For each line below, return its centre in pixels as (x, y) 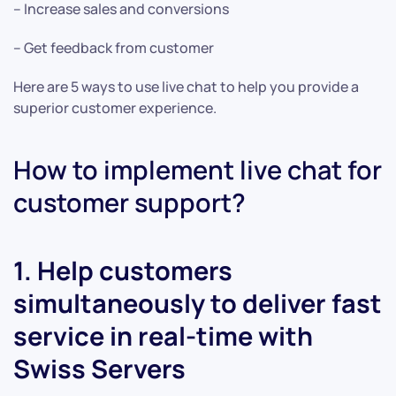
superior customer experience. (115, 108)
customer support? (129, 203)
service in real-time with (163, 336)
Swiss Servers (99, 369)
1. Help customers (123, 271)
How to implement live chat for (198, 170)
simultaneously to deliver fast (198, 304)
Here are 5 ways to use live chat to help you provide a (186, 87)
